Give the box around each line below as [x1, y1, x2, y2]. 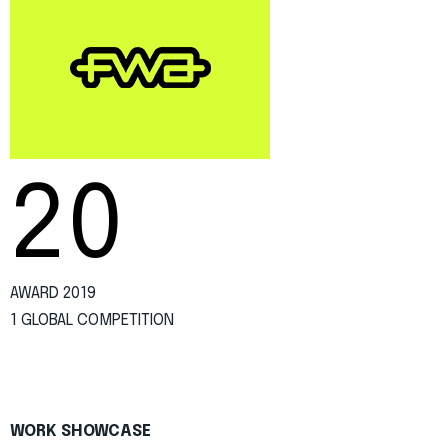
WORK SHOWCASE [10, 422, 151, 440]
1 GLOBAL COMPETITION [10, 311, 174, 329]
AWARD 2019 [10, 284, 96, 302]
